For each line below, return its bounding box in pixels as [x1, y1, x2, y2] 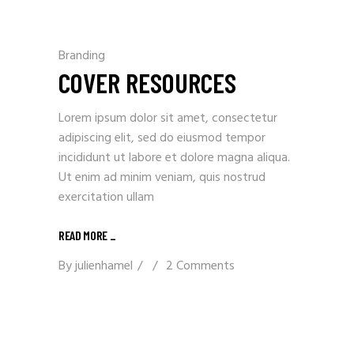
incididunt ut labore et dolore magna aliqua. [58, 147, 290, 168]
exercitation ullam [58, 186, 154, 208]
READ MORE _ [58, 227, 116, 243]
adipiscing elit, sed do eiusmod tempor [58, 127, 265, 149]
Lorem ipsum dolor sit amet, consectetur [58, 107, 277, 129]
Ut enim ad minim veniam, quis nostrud [58, 167, 265, 188]
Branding [58, 45, 105, 66]
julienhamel [75, 255, 133, 277]
